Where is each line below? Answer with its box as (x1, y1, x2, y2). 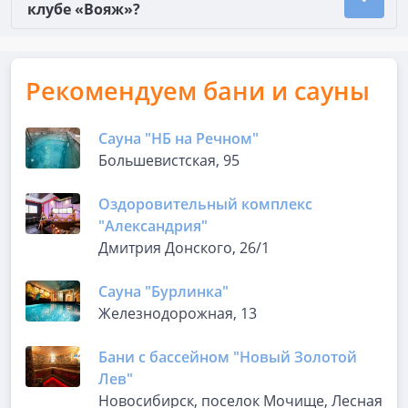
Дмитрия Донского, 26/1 (98, 238, 270, 258)
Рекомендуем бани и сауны (25, 74, 370, 107)
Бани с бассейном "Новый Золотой (98, 347, 357, 367)
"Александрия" (98, 216, 208, 236)
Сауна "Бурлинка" (98, 281, 229, 301)
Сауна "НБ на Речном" (98, 128, 259, 148)
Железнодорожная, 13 (98, 303, 257, 323)
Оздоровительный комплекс (98, 194, 312, 214)
